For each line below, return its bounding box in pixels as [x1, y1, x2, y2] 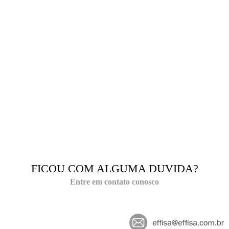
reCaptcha [46, 80, 80, 87]
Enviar [146, 96, 170, 105]
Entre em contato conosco [70, 177, 159, 186]
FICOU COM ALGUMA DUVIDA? [31, 162, 198, 175]
